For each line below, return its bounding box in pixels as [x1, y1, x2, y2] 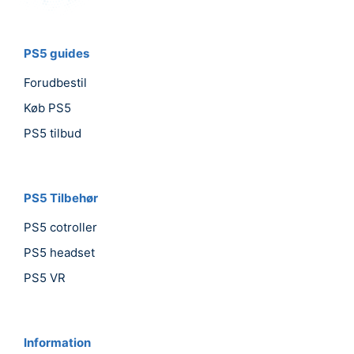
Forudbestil [24, 74, 87, 90]
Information [24, 334, 91, 350]
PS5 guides [24, 45, 89, 61]
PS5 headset [24, 244, 95, 260]
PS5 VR [24, 269, 66, 285]
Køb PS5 [24, 100, 71, 115]
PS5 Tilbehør [24, 190, 98, 205]
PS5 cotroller [24, 219, 97, 235]
